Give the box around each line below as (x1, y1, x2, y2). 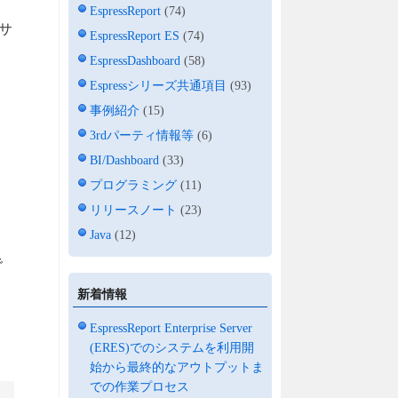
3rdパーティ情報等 (90, 128, 195, 142)
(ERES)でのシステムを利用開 (90, 340, 255, 354)
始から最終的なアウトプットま (90, 360, 265, 374)
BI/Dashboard (90, 153, 160, 167)
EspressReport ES (90, 28, 180, 43)
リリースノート (90, 203, 178, 217)
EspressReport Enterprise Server (90, 321, 253, 335)
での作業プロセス (90, 379, 190, 394)
